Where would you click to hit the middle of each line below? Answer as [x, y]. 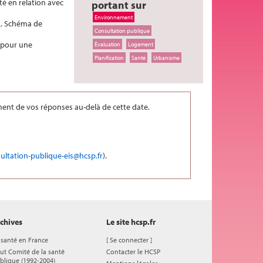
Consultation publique [122, 31]
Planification [109, 58]
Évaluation [107, 44]
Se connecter [129, 240]
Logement [141, 44]
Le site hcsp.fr [131, 222]
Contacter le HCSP [133, 251]
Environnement [114, 17]
